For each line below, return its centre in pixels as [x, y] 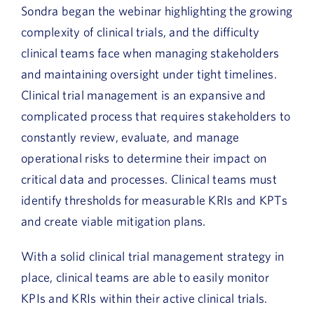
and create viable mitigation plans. [114, 221]
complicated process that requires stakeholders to [156, 116]
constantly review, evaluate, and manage [130, 137]
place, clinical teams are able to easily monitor [145, 277]
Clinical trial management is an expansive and [144, 95]
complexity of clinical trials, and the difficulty [141, 32]
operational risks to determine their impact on [144, 158]
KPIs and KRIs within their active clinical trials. [144, 298]
